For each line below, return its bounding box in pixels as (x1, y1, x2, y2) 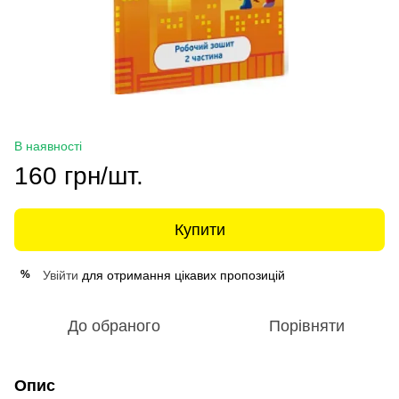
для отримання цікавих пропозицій (78, 267, 285, 282)
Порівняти (268, 316, 345, 335)
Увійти (43, 267, 78, 282)
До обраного (68, 316, 160, 335)
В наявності (14, 138, 82, 153)
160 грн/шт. (14, 161, 143, 190)
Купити (174, 220, 225, 239)
